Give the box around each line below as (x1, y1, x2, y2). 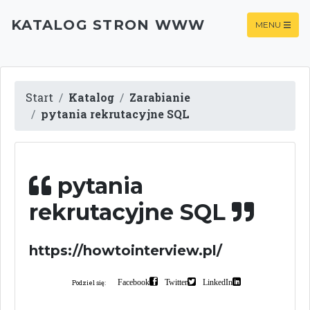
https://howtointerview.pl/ (29, 242, 222, 259)
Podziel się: (72, 279, 106, 286)
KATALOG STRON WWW (11, 17, 206, 33)
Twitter (165, 277, 188, 286)
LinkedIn (203, 277, 232, 286)
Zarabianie (129, 90, 190, 104)
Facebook (118, 277, 149, 286)
